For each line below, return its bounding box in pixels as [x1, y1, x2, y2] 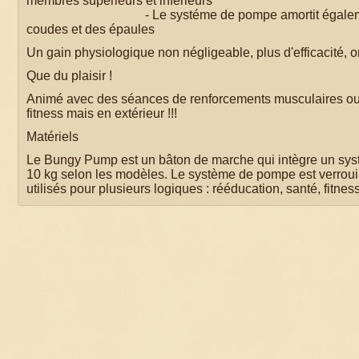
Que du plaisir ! [26, 68, 112, 83]
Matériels [26, 129, 79, 143]
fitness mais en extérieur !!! [26, 106, 177, 120]
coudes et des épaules [26, 22, 155, 36]
